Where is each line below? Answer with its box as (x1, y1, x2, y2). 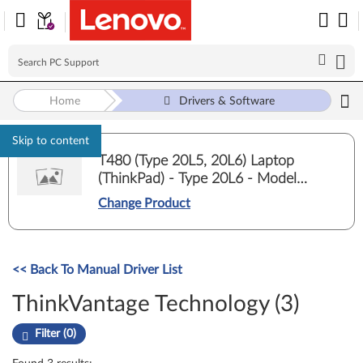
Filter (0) (35, 328, 76, 340)
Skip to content (12, 135, 89, 147)
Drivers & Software (179, 96, 275, 107)
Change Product (98, 196, 190, 210)
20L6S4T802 (98, 189, 178, 204)
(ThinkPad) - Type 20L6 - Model (98, 171, 297, 186)
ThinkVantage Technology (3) (12, 293, 299, 315)
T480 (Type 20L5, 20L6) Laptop (98, 153, 294, 169)
